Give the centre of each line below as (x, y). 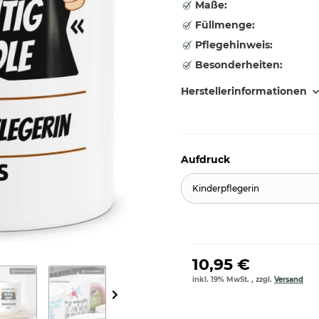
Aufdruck (207, 159)
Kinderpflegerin (226, 188)
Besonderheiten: (237, 65)
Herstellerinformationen (244, 91)
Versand (289, 279)
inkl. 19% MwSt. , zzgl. (233, 279)
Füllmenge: (224, 25)
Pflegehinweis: (232, 45)
